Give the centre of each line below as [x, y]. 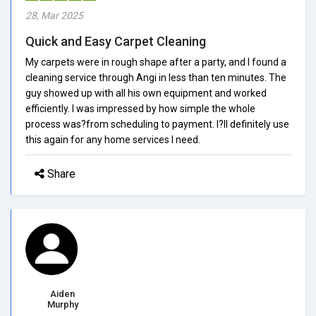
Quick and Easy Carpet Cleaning [116, 41]
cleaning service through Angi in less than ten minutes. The [156, 77]
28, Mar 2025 [54, 15]
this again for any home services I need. [113, 139]
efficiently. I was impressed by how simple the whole [140, 108]
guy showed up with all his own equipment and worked [146, 93]
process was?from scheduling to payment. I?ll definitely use [157, 124]
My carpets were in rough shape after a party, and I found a [156, 62]
